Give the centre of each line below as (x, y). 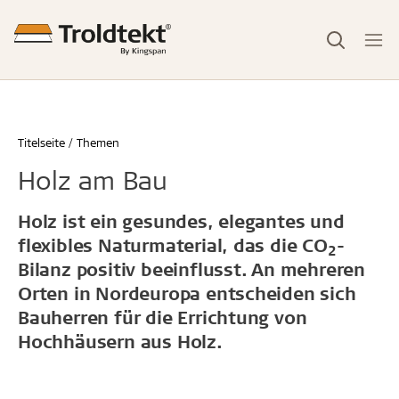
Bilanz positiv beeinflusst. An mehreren (192, 269)
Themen (98, 142)
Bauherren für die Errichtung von (163, 317)
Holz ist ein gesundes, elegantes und (181, 221)
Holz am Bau (93, 179)
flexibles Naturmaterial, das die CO (173, 245)
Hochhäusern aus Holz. (120, 341)
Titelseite (41, 142)
